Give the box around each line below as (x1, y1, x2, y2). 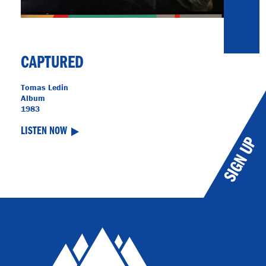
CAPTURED (21, 54, 84, 72)
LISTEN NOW (21, 126, 67, 137)
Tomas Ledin (21, 82, 68, 93)
